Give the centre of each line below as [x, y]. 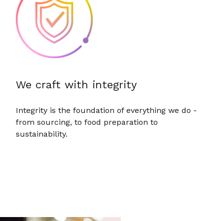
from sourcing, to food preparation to [87, 122]
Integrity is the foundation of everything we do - [106, 110]
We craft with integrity [76, 85]
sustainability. [42, 134]
